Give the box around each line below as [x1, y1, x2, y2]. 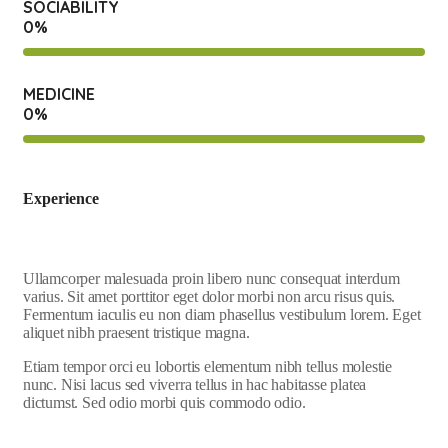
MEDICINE [23, 83, 95, 104]
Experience [23, 189, 99, 207]
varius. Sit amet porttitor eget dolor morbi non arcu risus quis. [23, 287, 396, 305]
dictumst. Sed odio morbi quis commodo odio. [23, 393, 306, 411]
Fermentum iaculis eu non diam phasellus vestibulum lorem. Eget [23, 305, 421, 323]
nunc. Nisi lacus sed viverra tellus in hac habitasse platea [23, 375, 367, 393]
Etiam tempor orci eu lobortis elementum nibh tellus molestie [23, 357, 392, 375]
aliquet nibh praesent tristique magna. [23, 323, 250, 341]
